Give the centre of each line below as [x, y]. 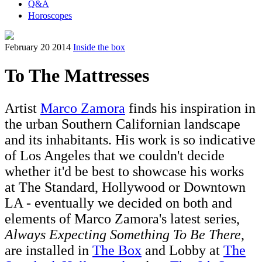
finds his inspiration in [190, 108]
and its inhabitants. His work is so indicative [130, 140]
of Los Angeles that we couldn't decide [115, 156]
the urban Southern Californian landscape [123, 124]
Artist [23, 108]
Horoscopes [50, 15]
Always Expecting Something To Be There [123, 235]
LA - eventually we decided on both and [118, 203]
